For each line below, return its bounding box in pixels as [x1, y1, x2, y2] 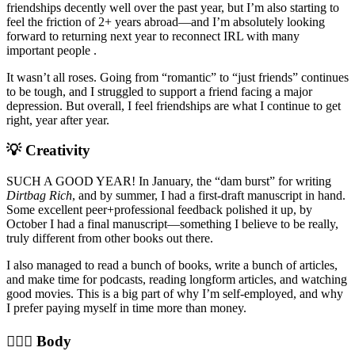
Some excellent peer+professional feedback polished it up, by [6, 203, 312, 216]
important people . [6, 43, 97, 57]
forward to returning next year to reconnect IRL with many [6, 29, 300, 43]
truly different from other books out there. [6, 231, 213, 245]
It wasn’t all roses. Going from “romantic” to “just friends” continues [6, 70, 349, 84]
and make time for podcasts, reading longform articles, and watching [6, 273, 347, 286]
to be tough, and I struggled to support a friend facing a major [6, 84, 312, 98]
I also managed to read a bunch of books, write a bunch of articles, [6, 258, 338, 272]
